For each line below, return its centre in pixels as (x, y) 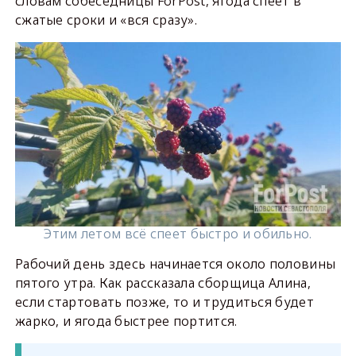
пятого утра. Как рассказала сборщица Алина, (163, 283)
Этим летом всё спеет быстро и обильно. (178, 234)
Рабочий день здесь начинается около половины (175, 264)
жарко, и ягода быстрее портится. (126, 321)
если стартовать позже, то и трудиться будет (164, 302)
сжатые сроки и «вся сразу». (106, 20)
